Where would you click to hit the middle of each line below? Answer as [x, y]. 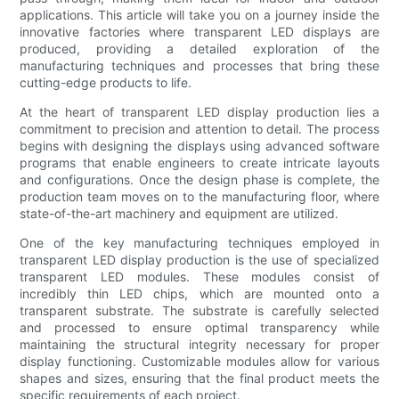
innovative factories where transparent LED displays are [199, 31]
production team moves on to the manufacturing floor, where [199, 196]
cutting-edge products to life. [106, 82]
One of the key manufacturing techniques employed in [199, 242]
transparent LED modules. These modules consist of [199, 276]
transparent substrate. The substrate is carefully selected [199, 310]
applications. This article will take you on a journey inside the [199, 14]
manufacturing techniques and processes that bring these [199, 65]
